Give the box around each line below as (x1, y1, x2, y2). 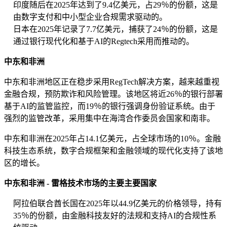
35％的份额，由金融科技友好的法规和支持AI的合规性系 (13, 211, 216, 220)
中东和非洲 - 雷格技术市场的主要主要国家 (4, 179, 157, 188)
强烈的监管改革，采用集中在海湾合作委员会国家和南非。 (4, 114, 215, 123)
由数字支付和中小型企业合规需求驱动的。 (13, 13, 167, 22)
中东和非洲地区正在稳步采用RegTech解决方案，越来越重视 (4, 78, 219, 87)
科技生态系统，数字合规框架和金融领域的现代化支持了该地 (4, 146, 223, 156)
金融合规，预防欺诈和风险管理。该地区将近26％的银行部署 (4, 90, 223, 99)
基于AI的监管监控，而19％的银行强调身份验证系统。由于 (4, 102, 215, 111)
